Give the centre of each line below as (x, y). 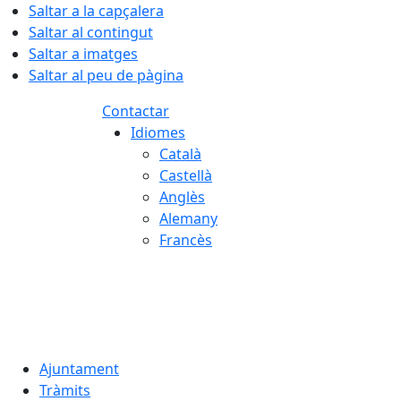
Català (180, 154)
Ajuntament (79, 369)
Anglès (182, 197)
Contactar (136, 111)
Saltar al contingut (91, 32)
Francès (186, 240)
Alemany (188, 218)
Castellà (186, 175)
